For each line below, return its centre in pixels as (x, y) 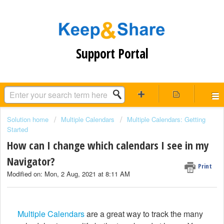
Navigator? (31, 161)
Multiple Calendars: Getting (166, 119)
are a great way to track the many (144, 213)
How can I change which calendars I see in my (108, 145)
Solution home (29, 119)
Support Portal (112, 53)
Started (17, 129)
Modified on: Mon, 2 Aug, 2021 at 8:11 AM (68, 174)
